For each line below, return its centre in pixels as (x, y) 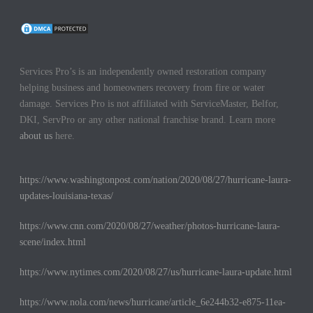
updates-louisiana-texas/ (67, 196)
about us (36, 136)
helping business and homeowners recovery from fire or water (143, 88)
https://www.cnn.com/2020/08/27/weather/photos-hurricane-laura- (150, 226)
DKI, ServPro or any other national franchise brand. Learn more (148, 120)
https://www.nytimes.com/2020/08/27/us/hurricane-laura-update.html (156, 272)
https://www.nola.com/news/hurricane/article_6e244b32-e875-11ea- (153, 303)
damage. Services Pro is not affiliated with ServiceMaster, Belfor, (150, 104)
